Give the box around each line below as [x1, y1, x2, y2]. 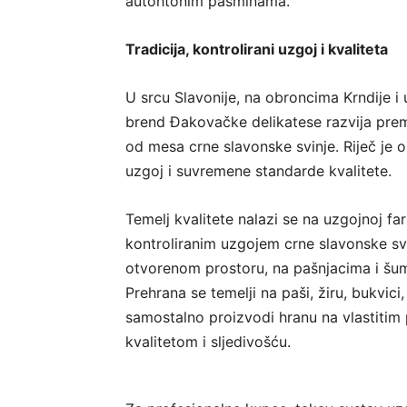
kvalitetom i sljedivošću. [125, 333, 291, 352]
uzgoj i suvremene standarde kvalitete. [125, 162, 392, 181]
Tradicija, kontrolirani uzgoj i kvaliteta [125, 40, 388, 59]
